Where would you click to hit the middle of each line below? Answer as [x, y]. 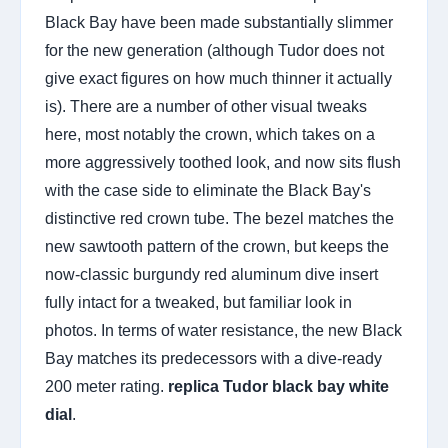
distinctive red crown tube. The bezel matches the [219, 218]
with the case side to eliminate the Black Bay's [208, 190]
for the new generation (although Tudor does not [214, 50]
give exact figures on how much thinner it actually [218, 78]
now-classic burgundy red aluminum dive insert [211, 274]
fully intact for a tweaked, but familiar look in [198, 302]
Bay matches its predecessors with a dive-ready [213, 358]
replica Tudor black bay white [278, 386]
